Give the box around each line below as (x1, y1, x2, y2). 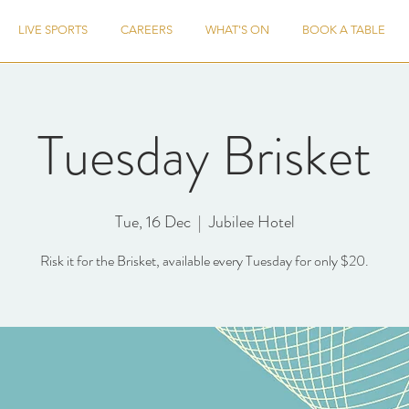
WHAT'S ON (205, 23, 269, 37)
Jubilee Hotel (208, 210, 295, 234)
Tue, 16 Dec (114, 210, 191, 234)
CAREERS (121, 23, 173, 37)
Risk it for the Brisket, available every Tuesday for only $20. (40, 250, 369, 271)
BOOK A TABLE (302, 23, 385, 37)
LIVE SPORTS (18, 23, 88, 37)
